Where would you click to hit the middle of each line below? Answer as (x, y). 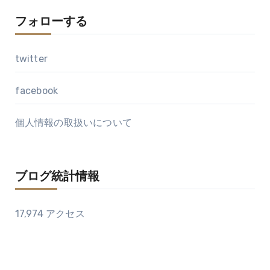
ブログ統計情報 (57, 177)
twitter (31, 58)
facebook (36, 90)
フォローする (51, 22)
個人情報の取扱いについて (73, 122)
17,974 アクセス (50, 213)
